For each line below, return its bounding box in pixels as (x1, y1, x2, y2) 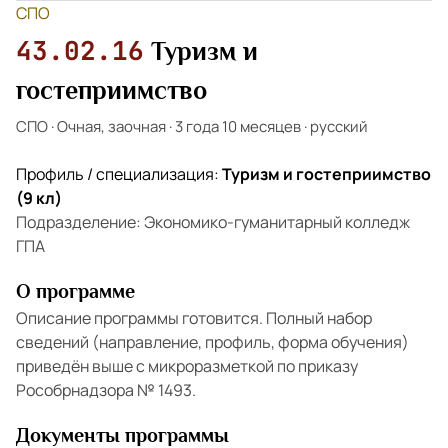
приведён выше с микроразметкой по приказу (16, 355, 358, 377)
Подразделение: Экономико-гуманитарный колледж (16, 211, 410, 233)
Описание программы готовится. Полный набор (16, 307, 372, 329)
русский (310, 116, 368, 137)
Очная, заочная (57, 116, 166, 137)
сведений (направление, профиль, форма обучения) (16, 331, 409, 353)
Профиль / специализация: (16, 163, 222, 185)
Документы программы (16, 424, 229, 446)
